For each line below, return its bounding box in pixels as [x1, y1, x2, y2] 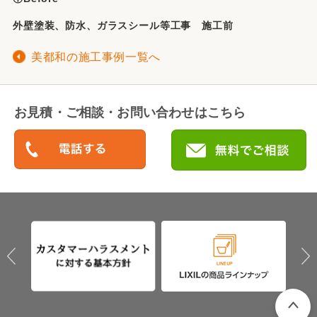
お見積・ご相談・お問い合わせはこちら [14, 105, 246, 120]
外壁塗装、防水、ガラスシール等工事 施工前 [13, 20, 234, 31]
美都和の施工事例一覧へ [31, 51, 161, 63]
